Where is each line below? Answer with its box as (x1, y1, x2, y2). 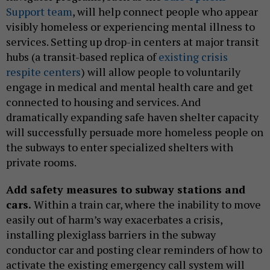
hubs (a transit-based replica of (6, 49, 159, 64)
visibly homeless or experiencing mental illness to (6, 19, 255, 34)
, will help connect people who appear (72, 4, 258, 19)
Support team (6, 4, 72, 19)
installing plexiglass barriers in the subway (6, 227, 216, 242)
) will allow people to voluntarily (81, 64, 240, 80)
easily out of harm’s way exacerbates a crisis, (6, 212, 222, 227)
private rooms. (6, 155, 77, 170)
